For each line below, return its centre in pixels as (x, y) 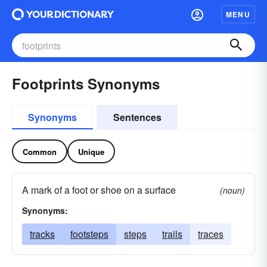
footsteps (89, 234)
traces (211, 234)
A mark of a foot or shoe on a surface (99, 190)
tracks (42, 234)
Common (40, 151)
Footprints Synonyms (86, 83)
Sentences (137, 117)
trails (172, 234)
